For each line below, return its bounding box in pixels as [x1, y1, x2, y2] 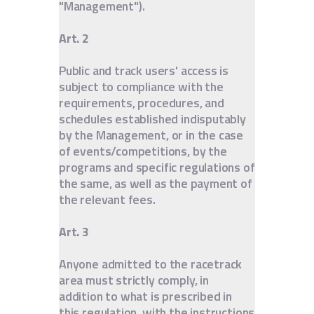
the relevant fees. [59, 189, 156, 209]
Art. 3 [59, 221, 89, 241]
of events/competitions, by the [59, 141, 227, 161]
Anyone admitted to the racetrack [59, 254, 243, 273]
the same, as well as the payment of [59, 173, 252, 193]
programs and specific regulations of [59, 157, 255, 177]
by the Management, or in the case [59, 125, 244, 144]
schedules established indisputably [59, 109, 246, 128]
